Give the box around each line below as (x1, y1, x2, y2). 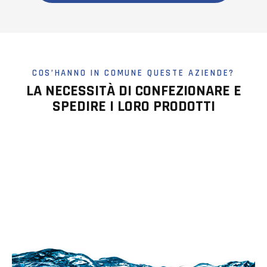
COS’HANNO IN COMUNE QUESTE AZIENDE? (32, 67, 235, 79)
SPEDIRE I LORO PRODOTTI (52, 97, 215, 117)
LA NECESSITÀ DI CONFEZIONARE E (26, 81, 241, 101)
